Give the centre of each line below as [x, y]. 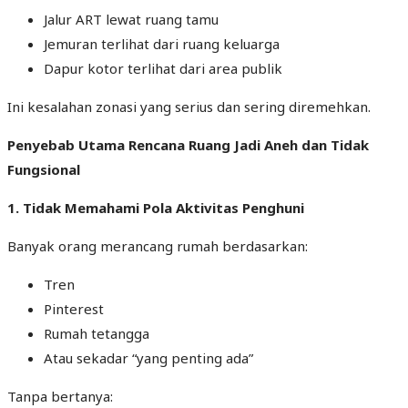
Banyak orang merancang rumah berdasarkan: [158, 245]
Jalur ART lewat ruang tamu [131, 19]
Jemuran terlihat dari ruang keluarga [162, 43]
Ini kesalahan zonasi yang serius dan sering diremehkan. [189, 106]
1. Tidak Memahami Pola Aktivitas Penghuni [156, 207]
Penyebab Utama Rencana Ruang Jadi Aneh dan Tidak [188, 144]
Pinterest [74, 308]
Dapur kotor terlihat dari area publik [163, 68]
